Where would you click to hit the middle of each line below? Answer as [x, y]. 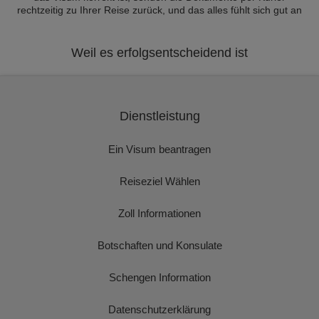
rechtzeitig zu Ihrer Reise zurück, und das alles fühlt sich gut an [159, 10]
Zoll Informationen [159, 213]
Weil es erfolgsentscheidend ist [159, 53]
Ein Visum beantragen [159, 149]
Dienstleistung [159, 116]
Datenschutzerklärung [159, 309]
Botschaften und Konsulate [159, 245]
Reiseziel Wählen [159, 181]
